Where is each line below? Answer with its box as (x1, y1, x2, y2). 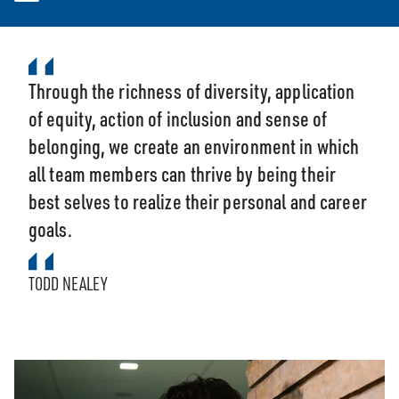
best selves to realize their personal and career (28, 188, 367, 215)
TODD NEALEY (28, 273, 109, 295)
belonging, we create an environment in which (28, 133, 360, 159)
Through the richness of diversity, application (28, 77, 355, 104)
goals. (28, 216, 72, 242)
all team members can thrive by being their (28, 160, 337, 187)
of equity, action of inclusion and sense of (28, 105, 328, 132)
